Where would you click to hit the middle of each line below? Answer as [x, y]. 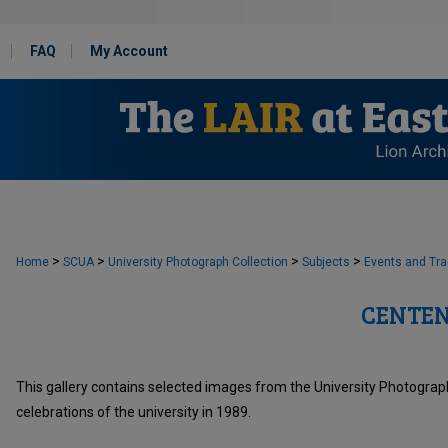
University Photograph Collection [198, 262]
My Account [129, 51]
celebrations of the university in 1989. [133, 412]
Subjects [326, 262]
